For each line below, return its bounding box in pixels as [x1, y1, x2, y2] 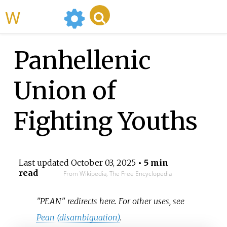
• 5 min [135, 158, 168, 168]
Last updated [18, 158, 71, 168]
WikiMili [20, 5, 60, 28]
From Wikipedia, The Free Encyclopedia [63, 169, 172, 178]
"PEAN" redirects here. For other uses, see [36, 196, 185, 206]
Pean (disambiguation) [36, 212, 121, 222]
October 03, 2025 [70, 158, 136, 168]
